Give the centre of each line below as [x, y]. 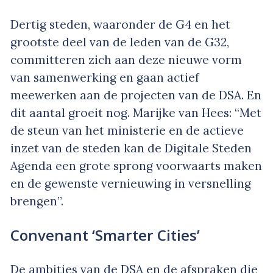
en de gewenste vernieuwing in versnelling [131, 183]
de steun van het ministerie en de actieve [127, 130]
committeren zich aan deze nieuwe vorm [126, 59]
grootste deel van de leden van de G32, [120, 42]
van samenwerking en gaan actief [105, 77]
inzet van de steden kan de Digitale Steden [131, 148]
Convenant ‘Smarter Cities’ [105, 235]
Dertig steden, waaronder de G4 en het [120, 24]
